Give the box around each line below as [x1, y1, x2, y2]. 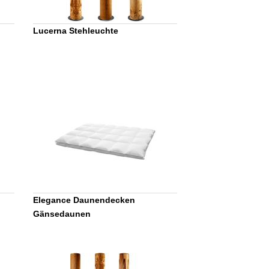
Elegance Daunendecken [33, 195, 136, 205]
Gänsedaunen [33, 208, 91, 219]
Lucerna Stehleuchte [33, 25, 119, 35]
